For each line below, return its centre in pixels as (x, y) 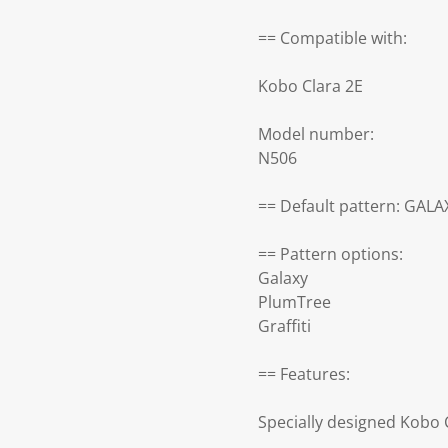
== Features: (304, 374)
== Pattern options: (330, 254)
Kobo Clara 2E (310, 86)
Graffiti (284, 326)
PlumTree (294, 302)
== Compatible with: (332, 38)
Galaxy (283, 278)
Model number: (316, 134)
